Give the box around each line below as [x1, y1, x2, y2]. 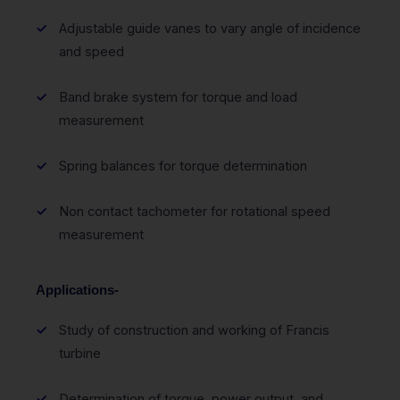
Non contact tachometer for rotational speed [59, 204, 330, 220]
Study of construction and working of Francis [59, 322, 329, 338]
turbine [59, 346, 101, 362]
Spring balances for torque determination [59, 158, 307, 174]
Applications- [36, 283, 119, 298]
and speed [59, 44, 124, 60]
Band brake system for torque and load [59, 89, 297, 105]
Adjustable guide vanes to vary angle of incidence [59, 21, 361, 37]
